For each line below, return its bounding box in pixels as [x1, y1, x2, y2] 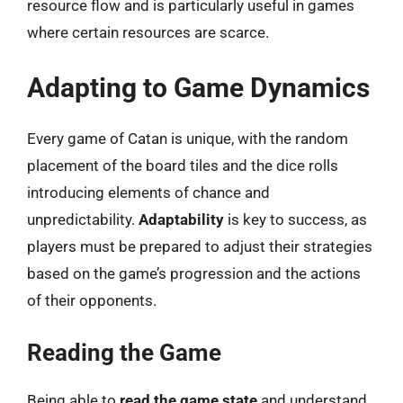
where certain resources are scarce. [27, 23, 269, 41]
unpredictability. [27, 210, 139, 228]
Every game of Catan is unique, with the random [27, 129, 348, 148]
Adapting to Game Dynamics [27, 71, 370, 103]
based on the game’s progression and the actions [27, 264, 361, 282]
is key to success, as [224, 210, 367, 228]
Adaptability [139, 210, 224, 228]
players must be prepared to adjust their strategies [27, 237, 372, 255]
